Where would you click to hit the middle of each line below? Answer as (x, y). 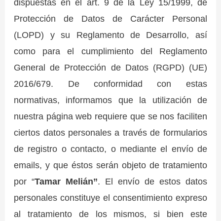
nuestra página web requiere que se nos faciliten (110, 116)
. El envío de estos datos (152, 182)
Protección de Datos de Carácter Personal (110, 19)
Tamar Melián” (66, 182)
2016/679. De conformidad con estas (110, 84)
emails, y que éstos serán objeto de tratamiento (110, 165)
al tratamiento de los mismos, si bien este (110, 214)
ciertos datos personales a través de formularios (110, 133)
